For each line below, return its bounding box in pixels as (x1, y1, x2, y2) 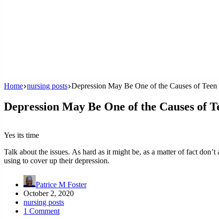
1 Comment (23, 207, 60, 215)
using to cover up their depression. (4, 156, 109, 165)
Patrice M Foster (36, 180, 87, 189)
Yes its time (4, 131, 39, 139)
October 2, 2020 (23, 189, 74, 197)
